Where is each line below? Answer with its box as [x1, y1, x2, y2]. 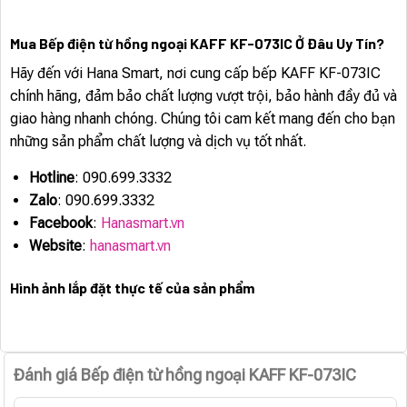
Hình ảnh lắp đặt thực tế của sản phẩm [10, 278, 254, 296]
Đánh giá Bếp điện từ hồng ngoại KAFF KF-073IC [14, 364, 357, 384]
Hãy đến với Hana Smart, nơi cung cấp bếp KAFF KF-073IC [10, 65, 381, 83]
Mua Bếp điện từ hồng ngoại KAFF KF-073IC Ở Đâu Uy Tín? [10, 35, 384, 53]
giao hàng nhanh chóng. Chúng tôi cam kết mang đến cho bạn [10, 110, 395, 128]
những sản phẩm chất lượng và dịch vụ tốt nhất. [10, 133, 306, 151]
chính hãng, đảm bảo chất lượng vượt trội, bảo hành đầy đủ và [10, 87, 397, 105]
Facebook [28, 214, 93, 233]
